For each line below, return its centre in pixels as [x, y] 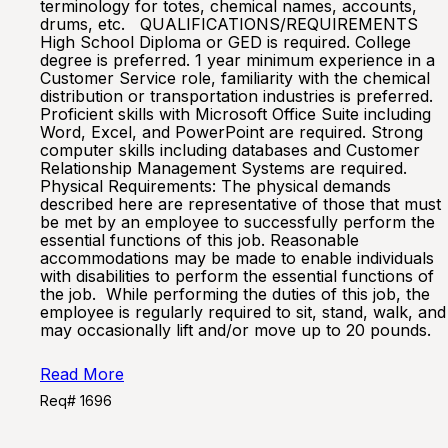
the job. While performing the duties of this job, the [235, 294]
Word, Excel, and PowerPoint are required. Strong [231, 132]
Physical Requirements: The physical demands [215, 186]
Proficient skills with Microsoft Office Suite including [235, 114]
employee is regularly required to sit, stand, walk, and [243, 312]
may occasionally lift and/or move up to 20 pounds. [240, 330]
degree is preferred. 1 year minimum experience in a [237, 60]
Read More [82, 374]
